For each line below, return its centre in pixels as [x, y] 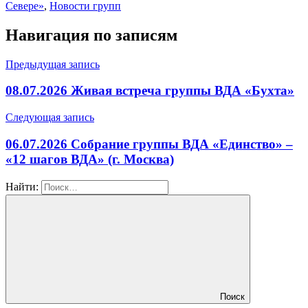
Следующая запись [50, 118]
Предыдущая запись [53, 64]
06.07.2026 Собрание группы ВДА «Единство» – [149, 144]
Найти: [22, 186]
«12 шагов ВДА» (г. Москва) [90, 159]
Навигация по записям [91, 35]
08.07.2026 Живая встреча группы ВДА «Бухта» [150, 91]
